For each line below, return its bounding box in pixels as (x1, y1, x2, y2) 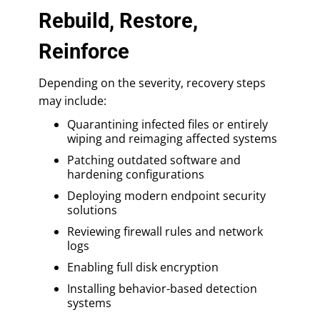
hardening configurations (67, 166, 204, 182)
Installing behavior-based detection (67, 280, 257, 296)
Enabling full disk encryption (67, 259, 219, 275)
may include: (39, 92, 106, 109)
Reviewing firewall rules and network (67, 223, 263, 239)
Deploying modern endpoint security (67, 187, 266, 204)
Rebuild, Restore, (39, 8, 198, 33)
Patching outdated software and (67, 151, 241, 168)
